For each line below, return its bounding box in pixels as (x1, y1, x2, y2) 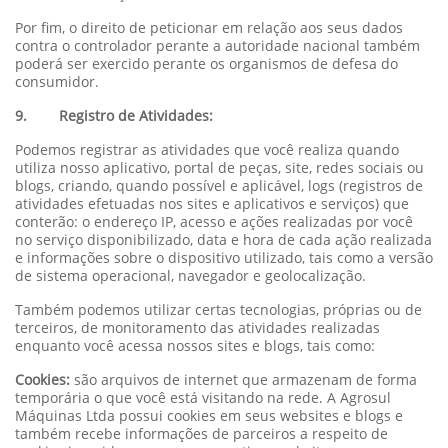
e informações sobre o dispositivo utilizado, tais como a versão (15, 247, 433, 267)
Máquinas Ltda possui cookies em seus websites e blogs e (15, 405, 403, 425)
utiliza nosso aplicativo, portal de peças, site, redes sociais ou (15, 157, 424, 177)
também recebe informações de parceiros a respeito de (15, 423, 388, 443)
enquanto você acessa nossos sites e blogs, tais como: (15, 335, 375, 355)
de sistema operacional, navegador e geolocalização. (15, 265, 366, 285)
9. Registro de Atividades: (15, 105, 213, 125)
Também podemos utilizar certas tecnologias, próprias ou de (15, 299, 422, 319)
